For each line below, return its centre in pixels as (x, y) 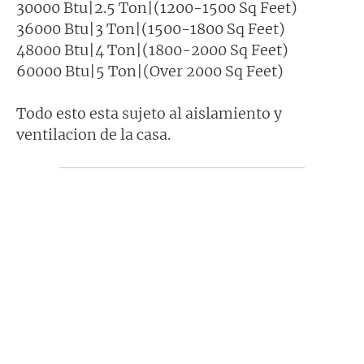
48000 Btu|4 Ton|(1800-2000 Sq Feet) (152, 50)
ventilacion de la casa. (93, 134)
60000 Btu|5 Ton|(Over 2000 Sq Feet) (150, 71)
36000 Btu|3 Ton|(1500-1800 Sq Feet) (151, 28)
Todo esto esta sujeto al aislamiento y (149, 113)
